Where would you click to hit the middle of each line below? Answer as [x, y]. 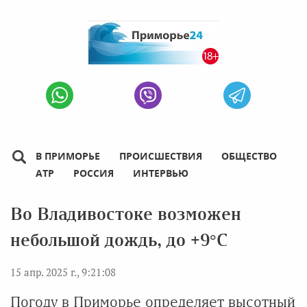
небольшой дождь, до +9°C [119, 240]
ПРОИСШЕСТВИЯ [161, 156]
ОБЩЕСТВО [249, 156]
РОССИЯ [94, 173]
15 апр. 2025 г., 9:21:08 [63, 272]
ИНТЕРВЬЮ [161, 173]
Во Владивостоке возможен [126, 214]
